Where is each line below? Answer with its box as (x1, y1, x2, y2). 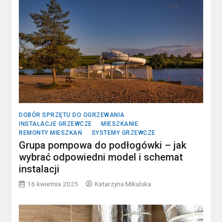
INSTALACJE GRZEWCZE (19, 120, 92, 128)
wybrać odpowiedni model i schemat (19, 151, 183, 164)
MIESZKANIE (101, 120, 139, 128)
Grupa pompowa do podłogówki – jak (19, 139, 187, 152)
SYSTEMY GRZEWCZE (91, 129, 156, 137)
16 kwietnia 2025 (27, 180, 79, 188)
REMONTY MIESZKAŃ (19, 129, 83, 137)
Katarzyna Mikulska (95, 180, 152, 188)
